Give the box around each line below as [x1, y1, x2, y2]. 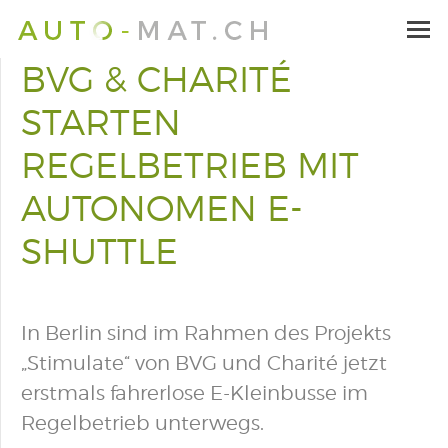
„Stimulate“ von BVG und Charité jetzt [21, 351, 387, 375]
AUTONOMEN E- [21, 187, 303, 229]
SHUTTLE [21, 230, 178, 272]
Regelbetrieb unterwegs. [21, 411, 264, 435]
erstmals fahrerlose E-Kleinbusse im [21, 381, 368, 405]
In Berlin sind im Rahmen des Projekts [21, 321, 391, 345]
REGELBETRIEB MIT [21, 144, 359, 186]
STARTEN [21, 101, 181, 143]
